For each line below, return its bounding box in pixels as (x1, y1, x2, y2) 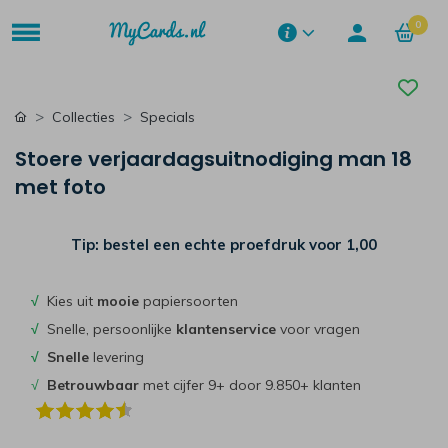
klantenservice (176, 320, 276, 338)
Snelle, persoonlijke (39, 320, 176, 338)
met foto (15, 173, 106, 201)
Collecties (52, 108, 115, 126)
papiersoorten (143, 292, 238, 310)
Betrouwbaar (47, 376, 139, 394)
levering (89, 348, 144, 366)
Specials (140, 108, 195, 126)
